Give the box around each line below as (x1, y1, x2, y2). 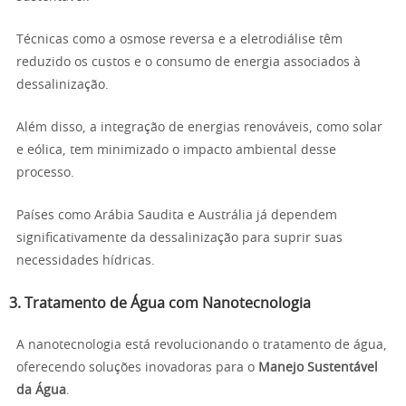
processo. (16, 167, 74, 179)
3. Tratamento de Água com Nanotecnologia (9, 296, 311, 311)
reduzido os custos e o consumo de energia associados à (16, 56, 361, 69)
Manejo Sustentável (258, 362, 378, 374)
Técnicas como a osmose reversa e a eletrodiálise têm (16, 34, 343, 46)
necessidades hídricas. (16, 255, 155, 267)
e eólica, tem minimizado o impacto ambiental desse (16, 144, 336, 157)
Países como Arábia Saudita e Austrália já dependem (16, 209, 337, 222)
